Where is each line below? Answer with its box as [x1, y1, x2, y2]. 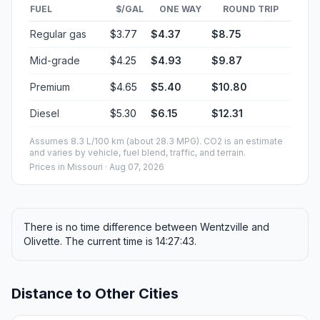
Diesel [30, 106, 59, 119]
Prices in [29, 161, 67, 172]
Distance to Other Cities [11, 284, 179, 302]
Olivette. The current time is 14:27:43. [24, 234, 196, 247]
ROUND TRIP [223, 3, 279, 14]
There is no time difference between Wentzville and [24, 220, 269, 233]
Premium [30, 80, 70, 93]
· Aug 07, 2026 [103, 161, 164, 172]
